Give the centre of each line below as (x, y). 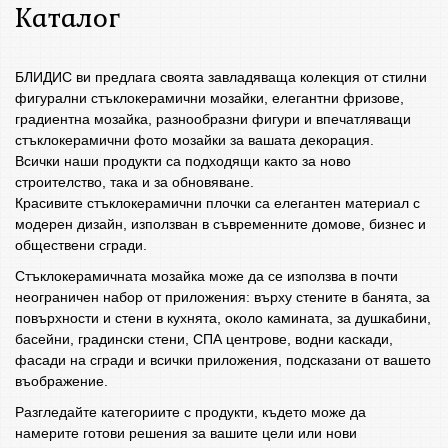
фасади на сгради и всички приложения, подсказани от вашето (223, 360)
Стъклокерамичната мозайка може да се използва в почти (206, 276)
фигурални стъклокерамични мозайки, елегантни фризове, (209, 98)
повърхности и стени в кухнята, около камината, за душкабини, (223, 318)
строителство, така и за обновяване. (134, 182)
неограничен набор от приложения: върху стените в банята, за (222, 297)
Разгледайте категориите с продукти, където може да (190, 412)
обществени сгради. (81, 245)
